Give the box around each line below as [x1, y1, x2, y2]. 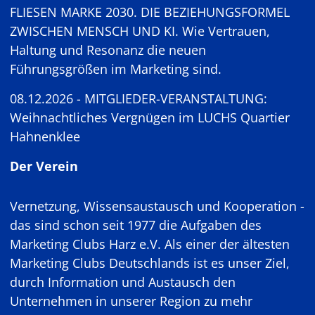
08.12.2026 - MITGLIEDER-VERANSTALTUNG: [10, 90, 267, 107]
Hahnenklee [10, 128, 80, 145]
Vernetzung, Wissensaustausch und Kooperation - [10, 198, 304, 214]
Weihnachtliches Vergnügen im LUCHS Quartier [10, 109, 290, 126]
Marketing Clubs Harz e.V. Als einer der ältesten [10, 236, 290, 252]
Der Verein [10, 157, 78, 174]
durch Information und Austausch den [10, 274, 236, 290]
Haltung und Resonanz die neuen [10, 41, 206, 58]
